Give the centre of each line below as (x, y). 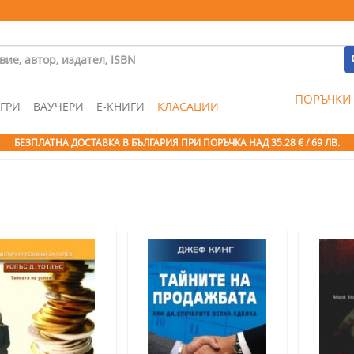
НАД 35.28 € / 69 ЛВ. (294, 143)
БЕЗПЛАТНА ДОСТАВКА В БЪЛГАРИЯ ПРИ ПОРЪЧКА (132, 143)
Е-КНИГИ (121, 106)
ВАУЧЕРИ (58, 106)
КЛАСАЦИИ (188, 106)
